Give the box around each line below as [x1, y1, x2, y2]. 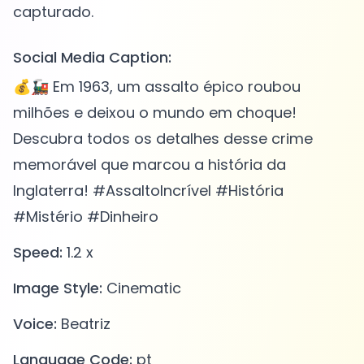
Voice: [13, 314, 57, 335]
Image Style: [13, 278, 102, 299]
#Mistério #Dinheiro [13, 206, 158, 227]
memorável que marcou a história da [13, 154, 286, 175]
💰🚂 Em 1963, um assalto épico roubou [13, 76, 301, 97]
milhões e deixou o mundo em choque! [13, 102, 297, 123]
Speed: [13, 242, 63, 263]
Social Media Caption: [13, 47, 171, 68]
